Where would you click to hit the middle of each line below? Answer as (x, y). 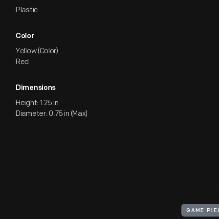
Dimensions (36, 88)
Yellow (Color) (37, 51)
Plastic (27, 10)
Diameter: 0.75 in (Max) (52, 114)
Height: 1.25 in (37, 103)
